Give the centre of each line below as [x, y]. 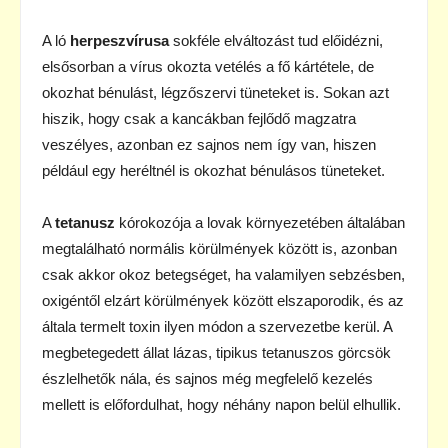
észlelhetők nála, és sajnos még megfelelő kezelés [207, 378]
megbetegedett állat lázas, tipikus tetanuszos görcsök [216, 352]
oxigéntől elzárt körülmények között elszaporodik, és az [223, 300]
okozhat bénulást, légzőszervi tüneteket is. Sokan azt [215, 92]
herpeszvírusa [119, 40]
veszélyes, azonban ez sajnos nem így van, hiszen [209, 144]
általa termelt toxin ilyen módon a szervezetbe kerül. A [217, 326]
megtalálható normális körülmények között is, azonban [219, 248]
